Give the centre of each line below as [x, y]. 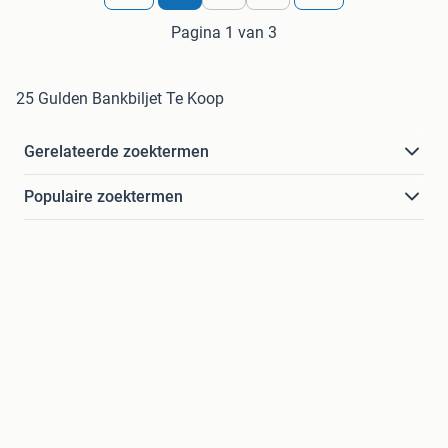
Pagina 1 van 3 [224, 33]
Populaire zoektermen [103, 197]
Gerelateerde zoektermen [116, 152]
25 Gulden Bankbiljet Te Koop [120, 99]
